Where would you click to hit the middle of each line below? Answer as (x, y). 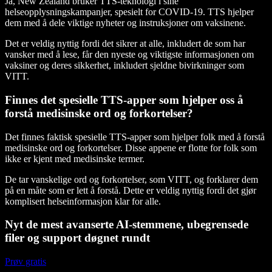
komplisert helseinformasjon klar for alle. (83, 201)
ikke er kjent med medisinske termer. (75, 158)
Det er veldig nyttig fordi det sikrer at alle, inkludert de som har (125, 44)
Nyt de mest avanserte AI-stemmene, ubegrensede (127, 225)
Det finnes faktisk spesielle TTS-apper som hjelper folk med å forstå (135, 137)
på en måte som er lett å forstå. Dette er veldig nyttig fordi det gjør (131, 190)
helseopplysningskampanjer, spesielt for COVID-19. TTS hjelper (129, 12)
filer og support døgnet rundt (77, 238)
